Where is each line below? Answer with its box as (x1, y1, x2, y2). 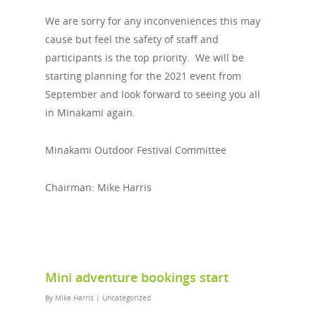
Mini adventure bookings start (45, 269, 229, 286)
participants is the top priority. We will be (45, 51, 244, 64)
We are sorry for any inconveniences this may (45, 14, 260, 28)
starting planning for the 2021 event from (45, 69, 241, 83)
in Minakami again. (45, 106, 135, 119)
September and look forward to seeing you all (45, 87, 260, 101)
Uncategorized (102, 293, 151, 303)
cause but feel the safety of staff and (45, 32, 219, 46)
